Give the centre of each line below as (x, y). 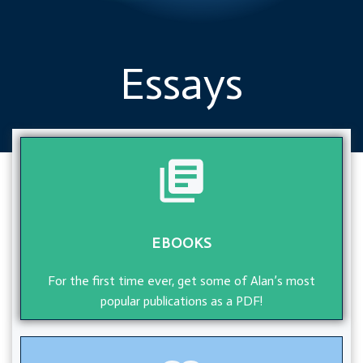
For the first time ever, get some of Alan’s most (181, 281)
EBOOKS (181, 243)
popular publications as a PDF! (181, 301)
